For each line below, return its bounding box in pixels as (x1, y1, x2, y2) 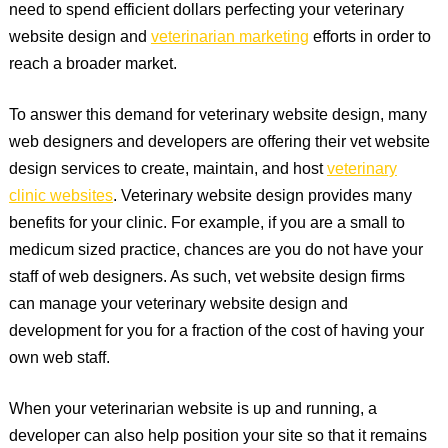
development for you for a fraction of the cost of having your (8, 319, 424, 345)
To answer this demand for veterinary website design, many (8, 103, 427, 129)
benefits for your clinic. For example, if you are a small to (8, 211, 405, 237)
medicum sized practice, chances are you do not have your (8, 238, 423, 264)
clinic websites (8, 184, 113, 210)
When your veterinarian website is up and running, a (8, 397, 377, 423)
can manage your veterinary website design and (8, 292, 348, 318)
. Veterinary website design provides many (112, 184, 412, 210)
